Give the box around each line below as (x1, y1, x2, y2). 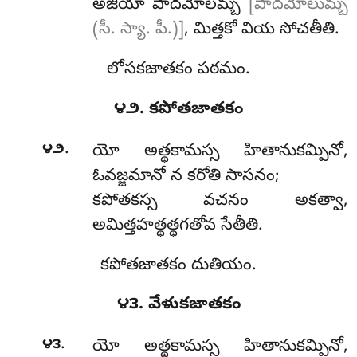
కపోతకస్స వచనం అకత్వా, (92, 190, 348, 213)
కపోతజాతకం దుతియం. (100, 254, 257, 277)
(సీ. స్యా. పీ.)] (92, 19, 184, 42)
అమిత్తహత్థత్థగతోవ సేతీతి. (92, 214, 263, 237)
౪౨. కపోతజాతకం (114, 99, 243, 122)
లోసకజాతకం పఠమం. (107, 59, 250, 82)
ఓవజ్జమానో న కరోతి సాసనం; (92, 165, 280, 188)
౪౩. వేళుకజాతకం (116, 294, 241, 317)
